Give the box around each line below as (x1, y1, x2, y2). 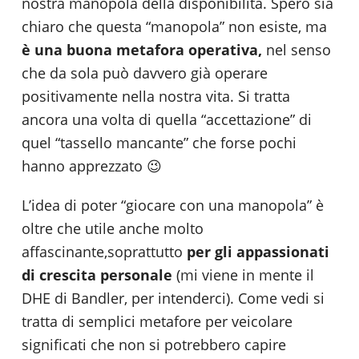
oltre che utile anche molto (22, 218, 204, 238)
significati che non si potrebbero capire (22, 334, 286, 354)
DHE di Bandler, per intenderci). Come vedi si (22, 288, 325, 308)
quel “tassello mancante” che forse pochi (22, 132, 296, 152)
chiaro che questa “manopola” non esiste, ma (22, 16, 327, 36)
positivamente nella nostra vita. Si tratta (22, 86, 290, 106)
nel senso (262, 39, 331, 59)
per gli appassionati (187, 241, 329, 261)
